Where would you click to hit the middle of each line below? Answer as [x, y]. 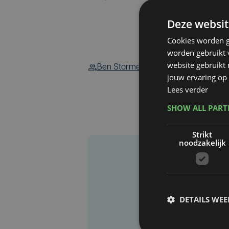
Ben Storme [119, 68]
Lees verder [188, 89]
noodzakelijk [202, 142]
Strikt [202, 134]
